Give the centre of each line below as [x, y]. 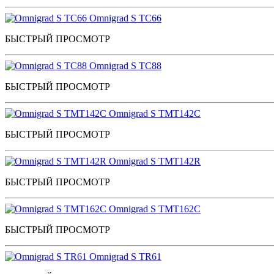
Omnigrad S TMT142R [155, 161]
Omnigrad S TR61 [125, 256]
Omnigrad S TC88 [125, 65]
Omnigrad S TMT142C [155, 113]
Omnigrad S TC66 [125, 18]
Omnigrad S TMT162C [155, 209]
